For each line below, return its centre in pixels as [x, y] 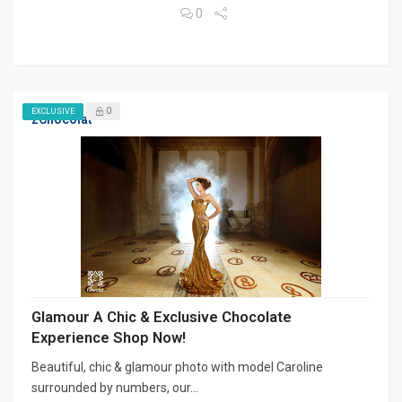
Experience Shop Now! [109, 337]
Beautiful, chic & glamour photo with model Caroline [177, 367]
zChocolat [62, 119]
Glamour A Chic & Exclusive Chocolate [162, 316]
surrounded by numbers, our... [115, 387]
